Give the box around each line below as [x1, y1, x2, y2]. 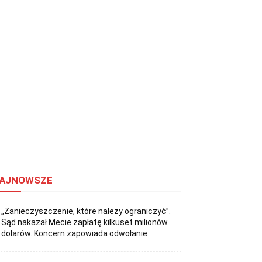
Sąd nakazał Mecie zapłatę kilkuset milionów [1, 218, 168, 227]
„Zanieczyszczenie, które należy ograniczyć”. [1, 206, 171, 216]
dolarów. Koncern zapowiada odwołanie [1, 229, 148, 239]
